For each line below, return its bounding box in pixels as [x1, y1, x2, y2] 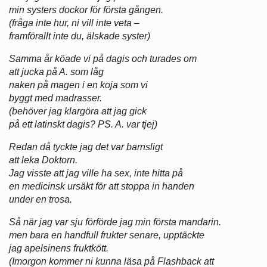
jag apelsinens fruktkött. [9, 243, 108, 254]
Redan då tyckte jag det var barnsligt [9, 142, 163, 153]
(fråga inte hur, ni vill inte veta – [9, 18, 139, 29]
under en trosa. [9, 194, 72, 205]
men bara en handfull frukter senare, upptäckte [9, 230, 204, 241]
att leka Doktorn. [9, 155, 77, 166]
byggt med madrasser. [9, 93, 102, 104]
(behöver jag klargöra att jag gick [9, 106, 147, 117]
